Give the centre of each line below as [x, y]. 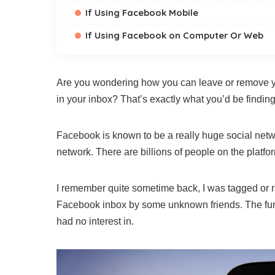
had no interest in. [95, 221]
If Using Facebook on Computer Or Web [174, 35]
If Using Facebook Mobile [142, 13]
